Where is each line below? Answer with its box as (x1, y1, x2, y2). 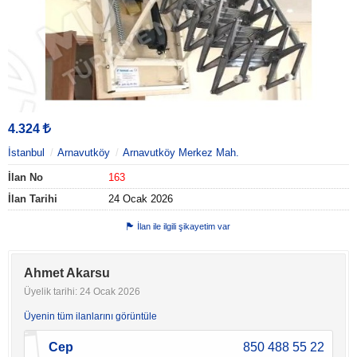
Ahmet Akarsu (24, 265, 110, 280)
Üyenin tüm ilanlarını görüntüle (24, 310, 157, 322)
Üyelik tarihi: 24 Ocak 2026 (24, 285, 140, 297)
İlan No (8, 171, 43, 183)
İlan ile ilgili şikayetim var (137, 221, 230, 231)
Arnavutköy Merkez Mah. (123, 146, 239, 159)
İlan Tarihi (8, 192, 57, 205)
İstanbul (8, 146, 45, 159)
